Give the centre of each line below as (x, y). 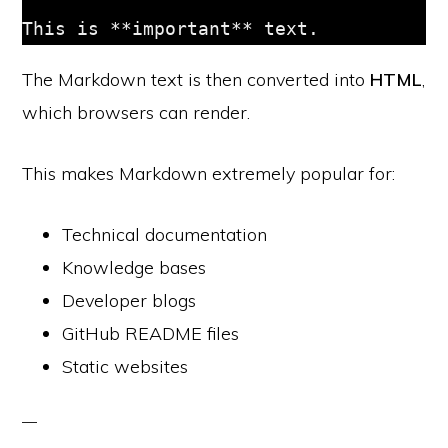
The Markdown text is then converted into (196, 79)
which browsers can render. (136, 112)
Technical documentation (165, 234)
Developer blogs (129, 300)
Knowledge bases (134, 267)
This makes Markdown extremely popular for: (209, 173)
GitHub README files (151, 333)
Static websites (125, 366)
